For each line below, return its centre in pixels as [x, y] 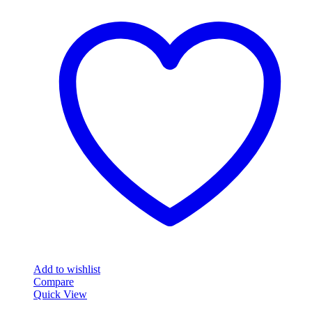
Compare [54, 282]
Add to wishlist [67, 269]
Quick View [60, 294]
